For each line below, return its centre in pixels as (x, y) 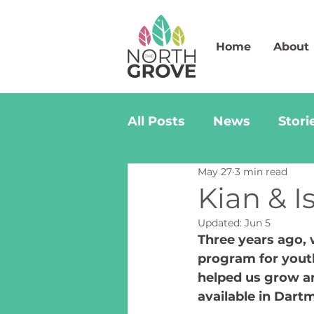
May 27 (215, 172)
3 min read (261, 172)
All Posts (156, 121)
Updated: (221, 223)
